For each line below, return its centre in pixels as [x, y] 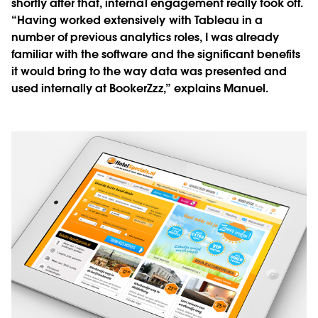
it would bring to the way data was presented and [149, 71]
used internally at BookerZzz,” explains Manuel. [140, 88]
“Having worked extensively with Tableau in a [137, 20]
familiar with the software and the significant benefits [156, 54]
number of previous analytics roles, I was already [145, 37]
